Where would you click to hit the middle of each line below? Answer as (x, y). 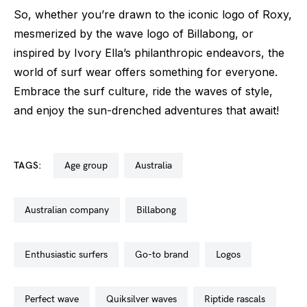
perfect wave (54, 299)
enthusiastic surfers (69, 254)
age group (89, 165)
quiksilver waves (145, 299)
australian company (70, 210)
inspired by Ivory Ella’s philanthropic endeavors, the (149, 52)
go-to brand (165, 254)
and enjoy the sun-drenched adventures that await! (146, 110)
